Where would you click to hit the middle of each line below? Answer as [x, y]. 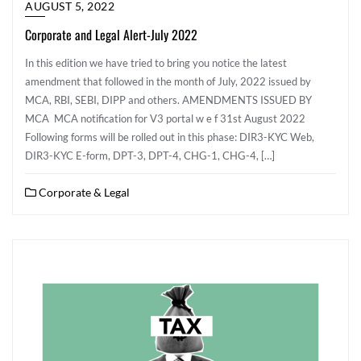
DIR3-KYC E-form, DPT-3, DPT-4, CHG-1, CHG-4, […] [150, 156]
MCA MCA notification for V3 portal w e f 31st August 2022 [165, 118]
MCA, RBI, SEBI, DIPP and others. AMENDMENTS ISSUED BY [168, 100]
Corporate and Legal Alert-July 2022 [111, 35]
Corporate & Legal [83, 192]
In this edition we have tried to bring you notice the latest [156, 63]
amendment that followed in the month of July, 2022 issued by [168, 81]
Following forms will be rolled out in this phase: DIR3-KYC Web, [170, 137]
